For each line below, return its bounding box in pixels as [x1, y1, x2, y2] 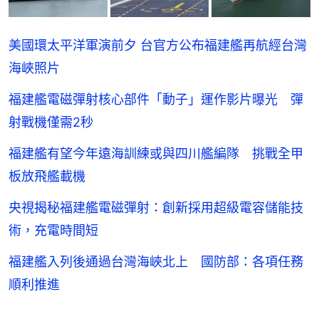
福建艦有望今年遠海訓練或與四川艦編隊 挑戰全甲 [9, 146, 303, 162]
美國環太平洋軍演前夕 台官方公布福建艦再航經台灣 [9, 38, 307, 53]
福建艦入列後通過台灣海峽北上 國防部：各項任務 [9, 254, 303, 270]
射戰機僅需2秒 [9, 115, 93, 130]
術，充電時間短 [9, 223, 98, 239]
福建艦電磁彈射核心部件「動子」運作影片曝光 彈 [9, 92, 303, 108]
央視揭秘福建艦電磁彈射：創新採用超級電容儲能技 [9, 200, 303, 216]
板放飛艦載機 [9, 169, 85, 184]
